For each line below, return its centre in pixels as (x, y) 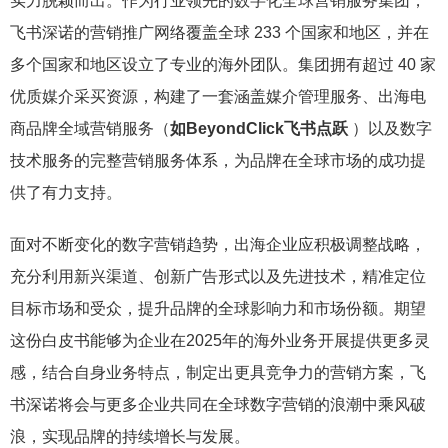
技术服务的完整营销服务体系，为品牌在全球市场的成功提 (218, 161)
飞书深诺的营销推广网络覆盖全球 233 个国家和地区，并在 (219, 33)
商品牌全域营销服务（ (90, 129)
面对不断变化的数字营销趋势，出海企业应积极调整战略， (218, 245)
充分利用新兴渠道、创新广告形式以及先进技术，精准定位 (218, 277)
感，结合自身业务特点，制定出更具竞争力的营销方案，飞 (218, 373)
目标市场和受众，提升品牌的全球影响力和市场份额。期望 (218, 309)
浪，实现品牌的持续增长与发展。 (130, 437)
